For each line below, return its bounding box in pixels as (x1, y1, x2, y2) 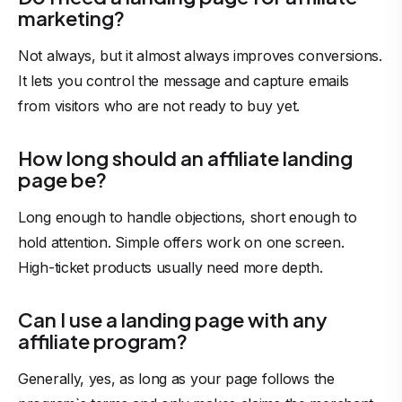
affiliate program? (18, 328, 191, 354)
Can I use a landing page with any (18, 307, 328, 332)
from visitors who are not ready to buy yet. (18, 97, 301, 115)
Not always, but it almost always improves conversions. (18, 47, 382, 65)
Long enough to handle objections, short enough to (18, 208, 357, 226)
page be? (18, 167, 110, 192)
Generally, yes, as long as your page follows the (18, 370, 335, 388)
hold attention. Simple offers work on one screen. (18, 233, 345, 251)
